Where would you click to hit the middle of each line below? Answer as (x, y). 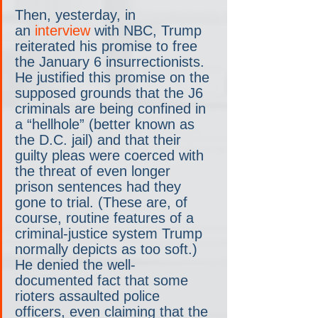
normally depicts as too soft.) (108, 250)
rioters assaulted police (89, 296)
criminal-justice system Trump (111, 234)
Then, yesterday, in (77, 15)
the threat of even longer (95, 171)
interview (60, 31)
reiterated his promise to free (108, 46)
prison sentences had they (100, 187)
